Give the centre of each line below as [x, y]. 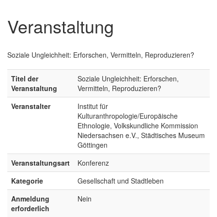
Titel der [25, 78]
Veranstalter [31, 106]
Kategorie [27, 180]
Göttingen [93, 145]
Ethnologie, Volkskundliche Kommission [138, 125]
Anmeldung [30, 198]
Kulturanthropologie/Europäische [128, 116]
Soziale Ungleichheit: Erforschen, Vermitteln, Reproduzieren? [101, 54]
